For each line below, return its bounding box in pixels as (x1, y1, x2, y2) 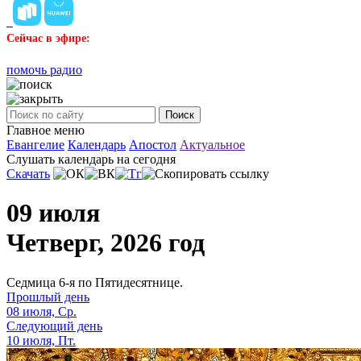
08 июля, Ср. (6, 304, 77, 318)
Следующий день (6, 318, 102, 333)
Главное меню (6, 123, 85, 137)
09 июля (6, 198, 100, 228)
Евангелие (6, 138, 64, 151)
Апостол (129, 138, 176, 151)
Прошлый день (6, 289, 89, 304)
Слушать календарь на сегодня (6, 152, 176, 166)
